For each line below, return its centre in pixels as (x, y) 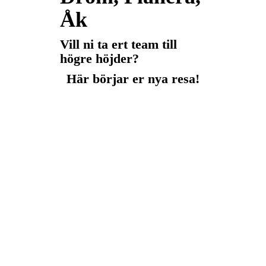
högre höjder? (99, 58)
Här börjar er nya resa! (133, 79)
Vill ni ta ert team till (118, 44)
